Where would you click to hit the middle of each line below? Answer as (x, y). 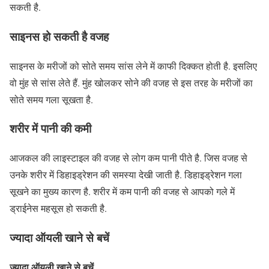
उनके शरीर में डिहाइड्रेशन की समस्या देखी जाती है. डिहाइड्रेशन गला (126, 175)
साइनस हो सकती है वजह (59, 36)
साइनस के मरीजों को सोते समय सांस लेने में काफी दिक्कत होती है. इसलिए (133, 65)
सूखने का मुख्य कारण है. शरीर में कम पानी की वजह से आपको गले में (122, 192)
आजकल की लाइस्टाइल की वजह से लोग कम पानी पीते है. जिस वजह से (128, 158)
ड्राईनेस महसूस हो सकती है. (58, 208)
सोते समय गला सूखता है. (51, 99)
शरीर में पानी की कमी (50, 128)
